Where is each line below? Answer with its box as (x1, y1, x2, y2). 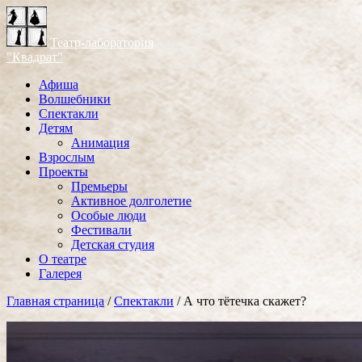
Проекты (39, 165, 88, 179)
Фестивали (71, 223, 132, 237)
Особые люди (71, 208, 146, 222)
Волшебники (39, 92, 111, 106)
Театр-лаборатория (50, 36, 154, 49)
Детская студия (71, 238, 154, 251)
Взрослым (39, 150, 95, 164)
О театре (39, 252, 86, 266)
